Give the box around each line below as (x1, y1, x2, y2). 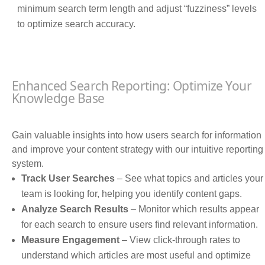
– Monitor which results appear (128, 204, 259, 215)
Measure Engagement (21, 235, 119, 245)
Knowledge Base (12, 90, 105, 107)
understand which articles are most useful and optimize (21, 250, 251, 261)
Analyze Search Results (21, 204, 128, 215)
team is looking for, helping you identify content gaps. (21, 189, 242, 199)
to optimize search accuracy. (17, 19, 136, 30)
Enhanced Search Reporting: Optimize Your (12, 77, 252, 95)
